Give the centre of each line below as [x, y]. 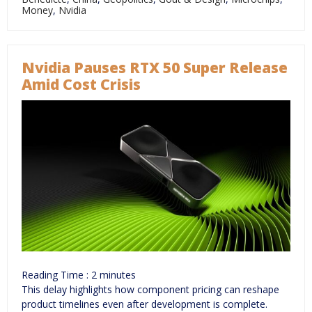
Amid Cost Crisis [81, 84]
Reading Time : [56, 275]
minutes [118, 275]
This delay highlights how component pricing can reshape [150, 290]
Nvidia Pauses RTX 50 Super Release [155, 67]
